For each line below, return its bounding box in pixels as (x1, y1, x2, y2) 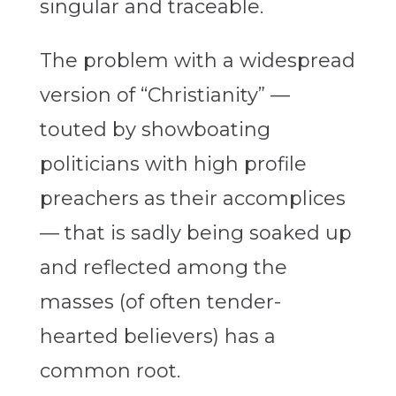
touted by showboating (39, 118, 270, 142)
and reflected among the (39, 255, 287, 280)
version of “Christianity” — (39, 83, 290, 108)
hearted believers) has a (39, 324, 276, 349)
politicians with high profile (39, 152, 307, 177)
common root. (39, 359, 180, 384)
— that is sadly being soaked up (39, 221, 352, 246)
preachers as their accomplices (39, 187, 346, 211)
